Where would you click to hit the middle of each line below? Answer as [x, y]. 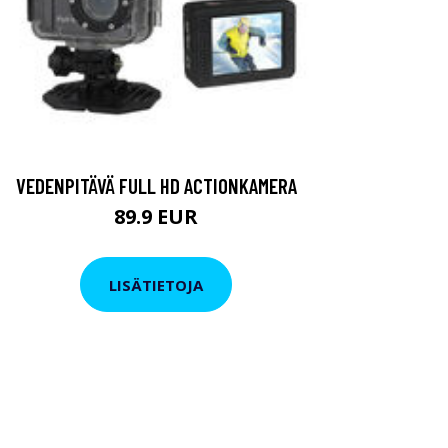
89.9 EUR [156, 216]
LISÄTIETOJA [156, 284]
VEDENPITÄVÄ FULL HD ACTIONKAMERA [156, 185]
